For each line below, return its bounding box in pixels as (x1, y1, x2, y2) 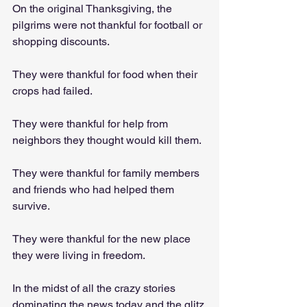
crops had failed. (12, 84, 95, 97)
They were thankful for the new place (12, 232, 193, 245)
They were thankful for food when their (12, 68, 200, 81)
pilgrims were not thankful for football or (12, 19, 205, 32)
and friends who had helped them (12, 183, 177, 196)
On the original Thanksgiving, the (12, 2, 175, 15)
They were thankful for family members (12, 167, 202, 180)
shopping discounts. (12, 35, 112, 48)
